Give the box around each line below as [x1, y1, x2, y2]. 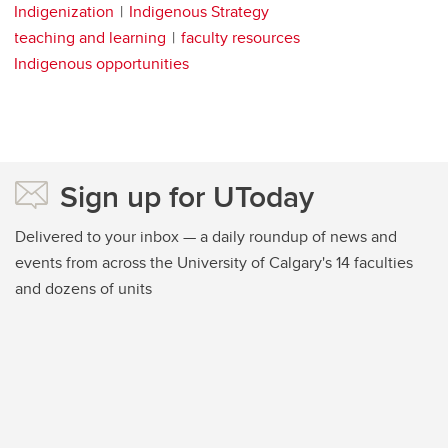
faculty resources [181, 26, 300, 50]
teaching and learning [14, 26, 166, 50]
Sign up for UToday [60, 175, 314, 219]
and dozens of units [15, 277, 152, 301]
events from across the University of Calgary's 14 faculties [15, 251, 413, 275]
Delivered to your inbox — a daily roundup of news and [15, 225, 397, 249]
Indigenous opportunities [14, 52, 189, 76]
